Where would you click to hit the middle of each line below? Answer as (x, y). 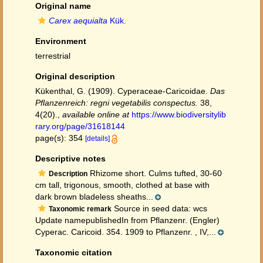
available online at (96, 114)
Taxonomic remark (80, 209)
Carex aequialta (78, 21)
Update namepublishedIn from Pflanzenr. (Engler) (127, 220)
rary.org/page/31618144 (80, 126)
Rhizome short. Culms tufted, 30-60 (155, 173)
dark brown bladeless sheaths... (94, 197)
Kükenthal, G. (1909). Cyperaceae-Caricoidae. (123, 91)
